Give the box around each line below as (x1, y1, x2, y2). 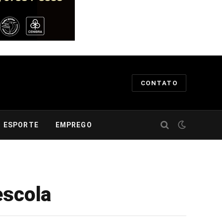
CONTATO (140, 79, 177, 87)
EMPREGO (55, 121, 92, 129)
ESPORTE (3, 121, 39, 129)
